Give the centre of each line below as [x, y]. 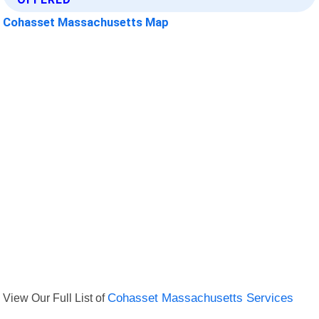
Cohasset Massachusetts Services [201, 298]
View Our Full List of [56, 298]
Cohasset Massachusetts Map [86, 22]
